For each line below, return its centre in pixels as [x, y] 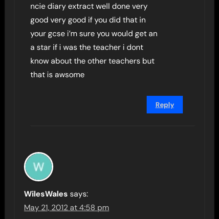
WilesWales [46, 194]
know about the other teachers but [93, 61]
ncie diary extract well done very [89, 6]
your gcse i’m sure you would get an [94, 33]
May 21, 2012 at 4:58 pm [67, 208]
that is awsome [58, 75]
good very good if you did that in [88, 20]
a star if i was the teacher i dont [87, 47]
